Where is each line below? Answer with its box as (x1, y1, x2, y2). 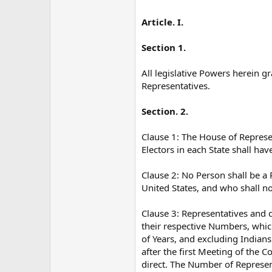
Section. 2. (141, 104, 188, 117)
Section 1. (141, 41, 186, 53)
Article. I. (141, 15, 183, 28)
